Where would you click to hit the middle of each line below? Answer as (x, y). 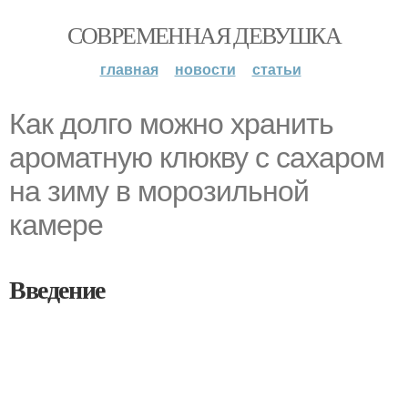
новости (205, 69)
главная (129, 69)
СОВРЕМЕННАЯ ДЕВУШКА (204, 35)
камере (56, 225)
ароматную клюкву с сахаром (197, 158)
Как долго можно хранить (171, 124)
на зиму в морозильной (159, 191)
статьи (276, 69)
